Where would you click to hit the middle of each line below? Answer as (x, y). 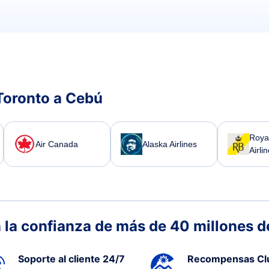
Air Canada (56, 144)
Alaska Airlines (169, 144)
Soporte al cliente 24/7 (71, 259)
